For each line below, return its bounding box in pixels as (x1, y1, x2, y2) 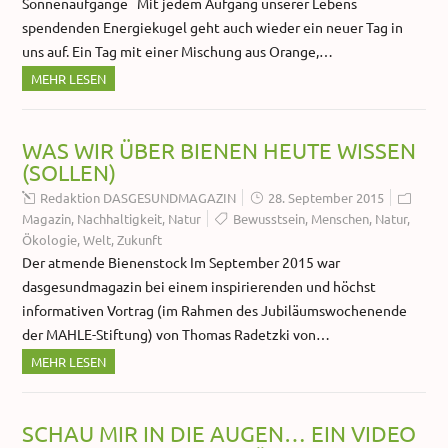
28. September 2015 (268, 189, 385, 207)
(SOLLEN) (22, 159, 117, 186)
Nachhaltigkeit (77, 210, 163, 228)
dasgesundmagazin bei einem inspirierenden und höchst (22, 277, 377, 296)
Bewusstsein (233, 210, 306, 228)
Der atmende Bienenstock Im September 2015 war (22, 253, 341, 272)
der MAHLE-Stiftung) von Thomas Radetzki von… (22, 325, 331, 344)
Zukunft (117, 231, 163, 249)
